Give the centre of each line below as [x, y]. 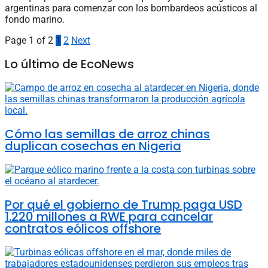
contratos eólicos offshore [83, 228]
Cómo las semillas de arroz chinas [107, 134]
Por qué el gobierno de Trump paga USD [124, 204]
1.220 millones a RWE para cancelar [109, 216]
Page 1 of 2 [29, 40]
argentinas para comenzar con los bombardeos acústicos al [131, 8]
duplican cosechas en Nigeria [93, 146]
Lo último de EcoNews [69, 64]
